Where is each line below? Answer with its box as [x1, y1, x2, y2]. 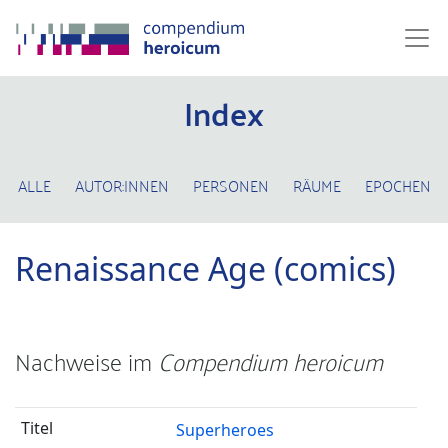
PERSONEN [192, 171, 269, 199]
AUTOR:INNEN [74, 171, 169, 199]
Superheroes [175, 419, 274, 441]
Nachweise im [15, 340, 158, 381]
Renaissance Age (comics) [15, 247, 396, 290]
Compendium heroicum [158, 340, 383, 381]
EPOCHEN [364, 171, 431, 199]
